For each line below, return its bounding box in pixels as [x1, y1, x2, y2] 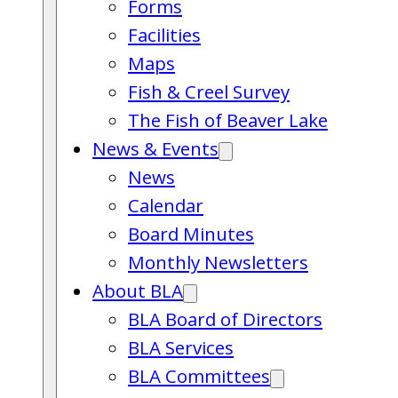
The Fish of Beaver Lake [128, 107, 328, 132]
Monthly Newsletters [128, 250, 308, 275]
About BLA [92, 278, 183, 303]
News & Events [92, 136, 219, 161]
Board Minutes [128, 221, 254, 246]
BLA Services [128, 335, 234, 360]
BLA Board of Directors [128, 306, 322, 331]
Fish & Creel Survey [128, 79, 290, 104]
